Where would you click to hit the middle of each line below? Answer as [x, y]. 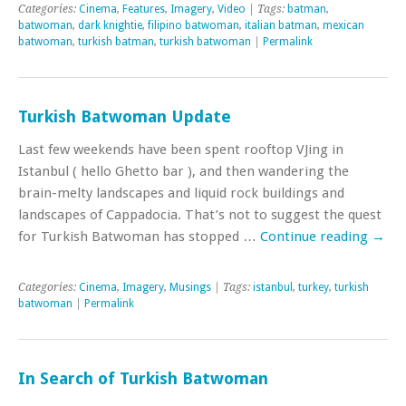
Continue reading [316, 237]
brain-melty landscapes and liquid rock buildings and [181, 193]
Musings [190, 287]
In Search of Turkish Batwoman [143, 378]
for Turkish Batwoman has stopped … [139, 237]
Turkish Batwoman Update [125, 116]
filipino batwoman [193, 25]
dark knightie [110, 25]
